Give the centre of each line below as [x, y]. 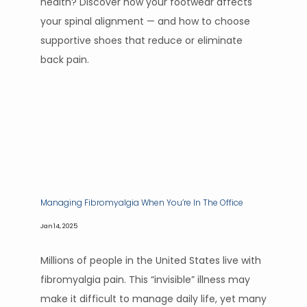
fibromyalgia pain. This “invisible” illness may [145, 280]
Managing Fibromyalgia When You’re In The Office [143, 202]
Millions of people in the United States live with [151, 260]
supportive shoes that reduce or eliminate [142, 40]
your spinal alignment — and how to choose [145, 21]
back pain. [66, 60]
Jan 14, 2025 [59, 226]
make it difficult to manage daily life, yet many [153, 299]
